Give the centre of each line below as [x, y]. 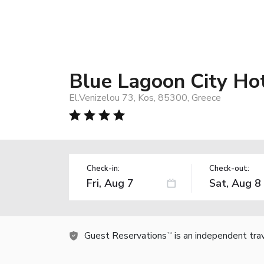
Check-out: [229, 168]
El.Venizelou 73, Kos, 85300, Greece [145, 98]
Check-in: [103, 168]
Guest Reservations [126, 235]
